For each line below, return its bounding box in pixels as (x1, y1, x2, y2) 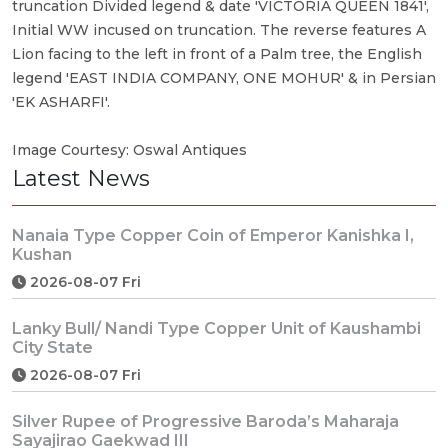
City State (12, 337, 93, 357)
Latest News (12, 164, 150, 192)
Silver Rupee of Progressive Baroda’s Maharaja (12, 411, 399, 431)
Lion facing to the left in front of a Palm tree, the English (12, 44, 422, 63)
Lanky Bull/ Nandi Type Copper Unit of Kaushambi (12, 318, 421, 338)
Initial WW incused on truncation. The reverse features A (12, 20, 426, 39)
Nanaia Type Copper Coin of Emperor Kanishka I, (12, 225, 414, 245)
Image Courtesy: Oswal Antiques (12, 140, 247, 159)
